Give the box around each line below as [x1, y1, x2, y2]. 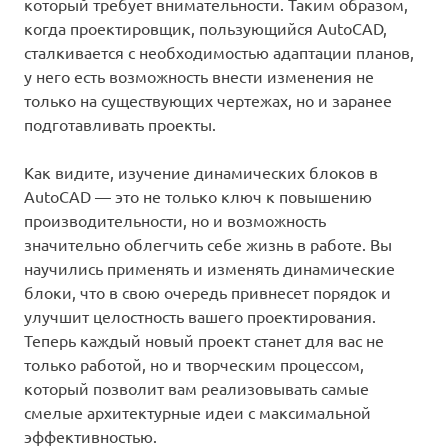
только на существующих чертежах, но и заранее [24, 90, 392, 111]
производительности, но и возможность [24, 210, 326, 231]
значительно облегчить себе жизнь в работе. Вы [24, 234, 392, 255]
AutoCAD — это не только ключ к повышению [24, 186, 372, 207]
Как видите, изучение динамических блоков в [24, 162, 378, 183]
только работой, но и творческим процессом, [24, 354, 364, 375]
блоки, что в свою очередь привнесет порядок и [24, 282, 391, 303]
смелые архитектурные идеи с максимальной [24, 402, 371, 423]
